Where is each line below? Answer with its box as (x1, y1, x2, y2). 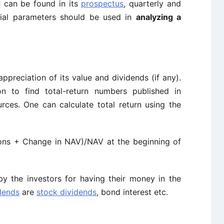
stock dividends (36, 187, 96, 197)
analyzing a (135, 12, 181, 22)
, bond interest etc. (96, 187, 168, 197)
